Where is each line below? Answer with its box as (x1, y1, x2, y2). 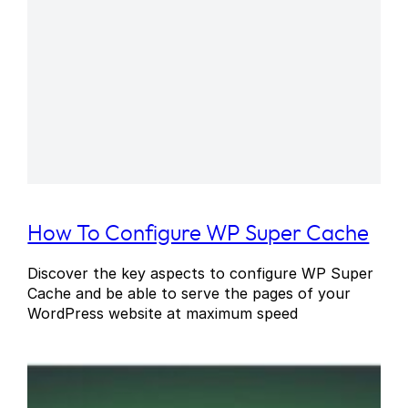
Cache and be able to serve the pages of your (27, 284, 352, 303)
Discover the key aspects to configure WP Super (27, 264, 374, 283)
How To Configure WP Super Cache (27, 223, 370, 246)
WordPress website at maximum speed (27, 304, 299, 323)
